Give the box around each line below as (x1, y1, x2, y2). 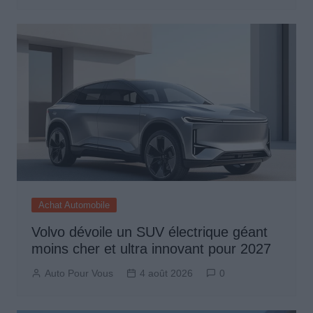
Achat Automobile (38, 200, 110, 211)
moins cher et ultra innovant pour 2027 (31, 241, 271, 257)
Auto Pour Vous (44, 268, 113, 279)
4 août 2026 (139, 268, 193, 279)
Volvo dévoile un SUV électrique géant (31, 224, 268, 240)
